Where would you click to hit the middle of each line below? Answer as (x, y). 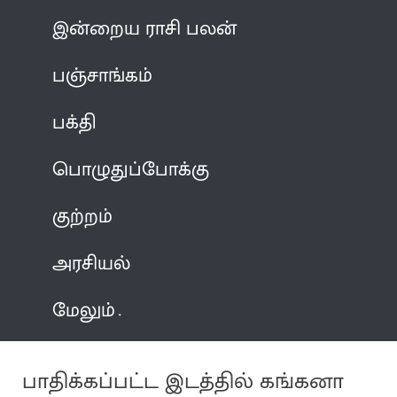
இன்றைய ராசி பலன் (145, 28)
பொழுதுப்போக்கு (131, 169)
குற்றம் (83, 216)
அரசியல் (92, 263)
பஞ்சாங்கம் (103, 75)
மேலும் (84, 310)
